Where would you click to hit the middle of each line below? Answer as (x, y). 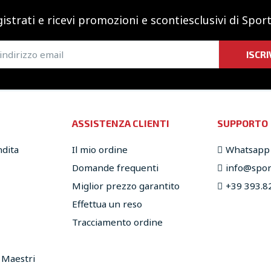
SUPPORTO (243, 123)
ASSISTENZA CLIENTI (121, 123)
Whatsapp (248, 150)
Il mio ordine (100, 150)
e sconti (162, 20)
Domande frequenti (115, 168)
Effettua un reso (107, 204)
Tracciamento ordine (117, 222)
